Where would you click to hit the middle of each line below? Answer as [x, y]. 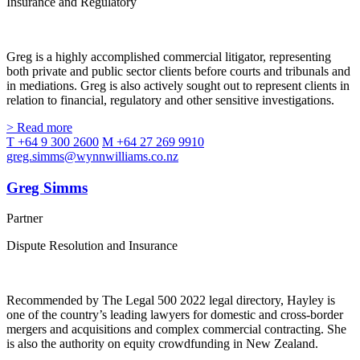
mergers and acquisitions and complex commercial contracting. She [176, 329]
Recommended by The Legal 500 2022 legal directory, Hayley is [171, 301]
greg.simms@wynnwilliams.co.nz [92, 156]
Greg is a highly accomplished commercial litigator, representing [169, 56]
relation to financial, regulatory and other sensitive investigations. [170, 100]
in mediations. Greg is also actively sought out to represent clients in [178, 85]
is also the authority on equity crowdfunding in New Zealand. [162, 344]
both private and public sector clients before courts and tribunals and [178, 71]
